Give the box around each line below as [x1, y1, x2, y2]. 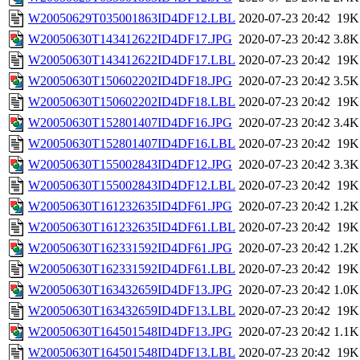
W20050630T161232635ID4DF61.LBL [28, 220, 235, 235]
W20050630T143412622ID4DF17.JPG [28, 32, 232, 47]
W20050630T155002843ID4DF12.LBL [28, 178, 235, 193]
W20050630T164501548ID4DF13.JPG [28, 325, 232, 339]
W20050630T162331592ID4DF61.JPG [28, 241, 232, 256]
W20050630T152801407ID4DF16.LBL [28, 137, 235, 151]
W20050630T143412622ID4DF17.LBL [28, 53, 235, 67]
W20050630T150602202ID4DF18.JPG [28, 74, 232, 88]
